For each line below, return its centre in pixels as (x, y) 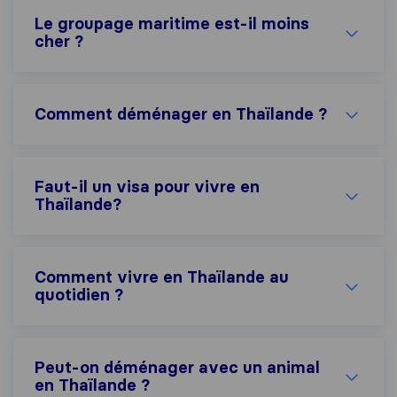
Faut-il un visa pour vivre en (147, 187)
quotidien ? (79, 295)
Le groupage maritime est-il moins (172, 24)
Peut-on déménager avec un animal (177, 368)
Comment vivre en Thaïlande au (162, 277)
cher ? (59, 42)
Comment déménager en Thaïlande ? (181, 114)
